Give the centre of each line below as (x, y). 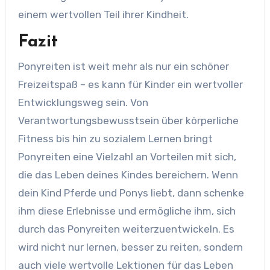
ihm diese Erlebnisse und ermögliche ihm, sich (127, 211)
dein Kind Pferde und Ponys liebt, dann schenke (131, 193)
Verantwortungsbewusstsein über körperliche (128, 120)
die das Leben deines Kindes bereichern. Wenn (128, 174)
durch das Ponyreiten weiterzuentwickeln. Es (126, 229)
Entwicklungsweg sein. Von (83, 102)
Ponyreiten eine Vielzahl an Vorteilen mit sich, (127, 156)
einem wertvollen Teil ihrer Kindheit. (103, 14)
